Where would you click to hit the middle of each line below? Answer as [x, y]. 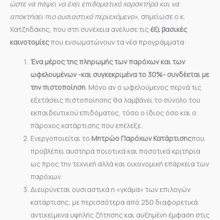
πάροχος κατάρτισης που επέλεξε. [86, 125]
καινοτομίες [29, 42]
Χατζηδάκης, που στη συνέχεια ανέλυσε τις [80, 29]
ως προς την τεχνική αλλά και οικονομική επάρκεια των [120, 164]
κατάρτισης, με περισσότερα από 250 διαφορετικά [114, 202]
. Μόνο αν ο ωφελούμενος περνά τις [143, 87]
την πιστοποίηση [58, 87]
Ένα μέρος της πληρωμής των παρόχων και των [108, 61]
